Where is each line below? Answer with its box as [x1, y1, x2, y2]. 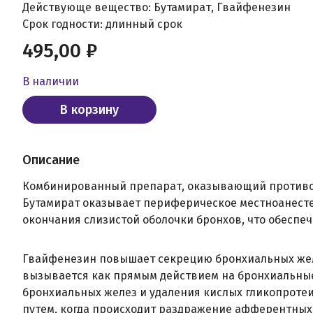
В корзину [60, 102, 119, 117]
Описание [22, 152, 80, 168]
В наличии [22, 75, 79, 88]
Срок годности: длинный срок [22, 17, 182, 31]
